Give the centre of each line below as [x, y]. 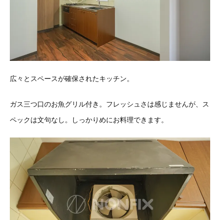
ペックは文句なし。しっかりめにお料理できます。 [89, 120]
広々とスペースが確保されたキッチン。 [72, 78]
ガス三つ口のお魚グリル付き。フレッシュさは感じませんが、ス [110, 104]
